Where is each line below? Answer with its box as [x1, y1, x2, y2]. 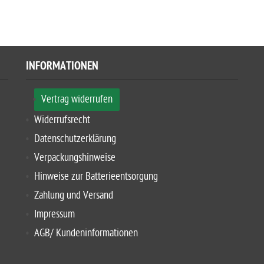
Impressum [34, 208, 75, 220]
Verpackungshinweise [34, 151, 115, 164]
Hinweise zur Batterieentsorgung [34, 170, 158, 183]
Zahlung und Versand [34, 189, 113, 202]
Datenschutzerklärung [34, 133, 116, 145]
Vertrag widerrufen [41, 93, 113, 105]
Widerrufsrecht [34, 114, 90, 126]
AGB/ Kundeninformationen [34, 227, 138, 239]
